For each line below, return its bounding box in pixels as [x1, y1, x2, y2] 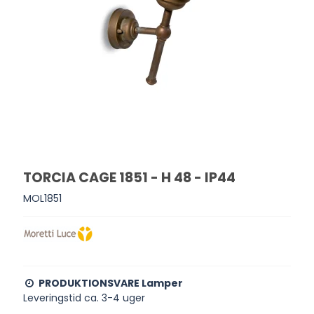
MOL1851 [23, 191, 62, 205]
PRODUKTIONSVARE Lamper [39, 275, 184, 290]
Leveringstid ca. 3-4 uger [23, 290, 146, 305]
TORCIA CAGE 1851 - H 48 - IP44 [23, 168, 236, 188]
